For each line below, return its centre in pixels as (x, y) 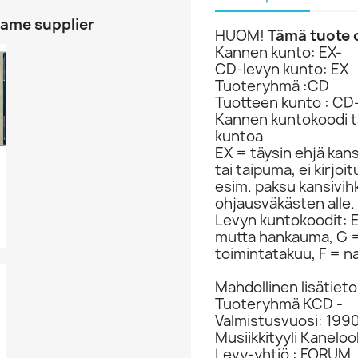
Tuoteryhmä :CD (272, 86)
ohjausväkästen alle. (285, 203)
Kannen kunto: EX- (278, 52)
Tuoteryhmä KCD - (279, 304)
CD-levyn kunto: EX (282, 69)
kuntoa (239, 136)
